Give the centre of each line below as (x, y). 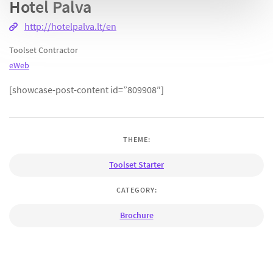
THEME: (136, 140)
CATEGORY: (136, 190)
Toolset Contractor (44, 50)
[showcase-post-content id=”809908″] (87, 90)
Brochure (136, 215)
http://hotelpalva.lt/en (70, 27)
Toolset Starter (136, 165)
